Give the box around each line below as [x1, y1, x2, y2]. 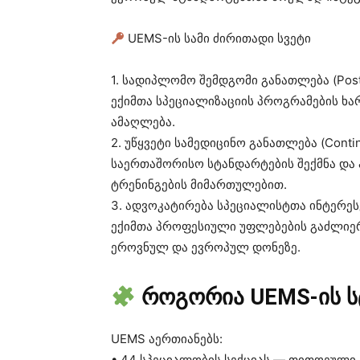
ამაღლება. [111, 114, 175, 130]
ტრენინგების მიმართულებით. [111, 177, 287, 193]
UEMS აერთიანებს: [111, 331, 223, 347]
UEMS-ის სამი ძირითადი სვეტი [125, 31, 312, 47]
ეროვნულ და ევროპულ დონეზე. [111, 239, 301, 256]
